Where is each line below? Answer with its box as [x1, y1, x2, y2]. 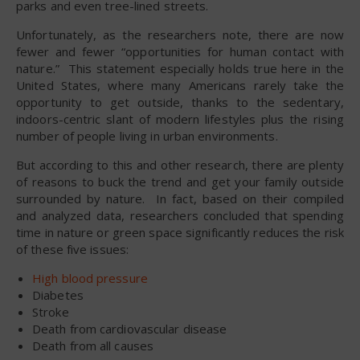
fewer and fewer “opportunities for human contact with [16, 43, 344, 59]
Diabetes [32, 286, 84, 303]
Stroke [32, 303, 69, 320]
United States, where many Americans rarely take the [16, 76, 344, 93]
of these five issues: [16, 240, 129, 257]
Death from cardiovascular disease [32, 320, 227, 337]
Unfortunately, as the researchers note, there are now [16, 26, 344, 43]
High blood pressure [32, 269, 148, 286]
